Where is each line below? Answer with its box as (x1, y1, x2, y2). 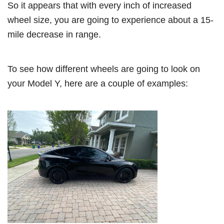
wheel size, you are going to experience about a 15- (7, 14, 213, 25)
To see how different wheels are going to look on (7, 63, 200, 74)
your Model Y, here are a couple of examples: (7, 78, 188, 89)
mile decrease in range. (7, 29, 101, 40)
